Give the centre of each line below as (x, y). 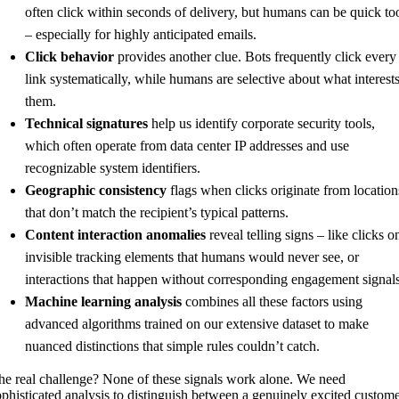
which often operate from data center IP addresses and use (187, 145)
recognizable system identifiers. (113, 167)
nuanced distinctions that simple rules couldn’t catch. (172, 346)
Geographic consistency (96, 190)
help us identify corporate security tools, (261, 123)
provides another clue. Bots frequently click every (255, 56)
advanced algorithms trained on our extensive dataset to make (197, 323)
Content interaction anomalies (115, 234)
